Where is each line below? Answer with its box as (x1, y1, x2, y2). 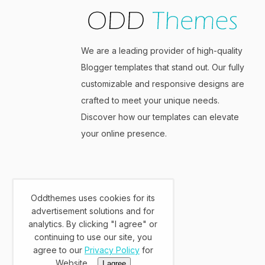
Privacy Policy (84, 245, 140, 255)
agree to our (33, 245, 85, 255)
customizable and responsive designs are (81, 79, 244, 89)
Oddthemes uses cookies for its (31, 193, 156, 203)
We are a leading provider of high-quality (81, 46, 243, 56)
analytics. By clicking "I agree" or (28, 219, 158, 229)
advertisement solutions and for (31, 206, 155, 216)
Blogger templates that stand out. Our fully (81, 62, 244, 73)
